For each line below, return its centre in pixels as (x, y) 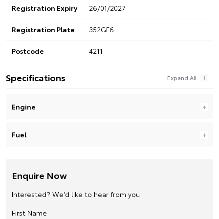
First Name (29, 212)
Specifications (36, 77)
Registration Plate (43, 29)
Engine (24, 106)
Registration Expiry (44, 8)
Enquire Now (39, 175)
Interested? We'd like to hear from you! (77, 194)
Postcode (28, 51)
